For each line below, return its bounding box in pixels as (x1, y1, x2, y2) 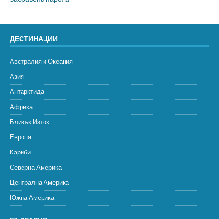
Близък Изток (10, 118, 49, 126)
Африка (10, 103, 33, 110)
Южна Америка (10, 194, 54, 201)
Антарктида (10, 88, 44, 95)
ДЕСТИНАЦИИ (10, 34, 58, 43)
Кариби (10, 148, 31, 156)
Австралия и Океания (10, 57, 73, 65)
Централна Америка (10, 178, 69, 186)
